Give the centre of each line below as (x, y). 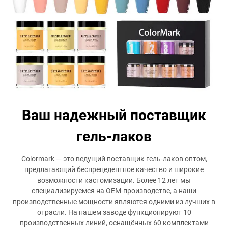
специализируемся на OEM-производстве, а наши (114, 191)
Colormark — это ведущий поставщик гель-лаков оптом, (114, 159)
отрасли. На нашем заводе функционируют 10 (114, 212)
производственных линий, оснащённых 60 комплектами (114, 223)
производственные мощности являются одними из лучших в (114, 202)
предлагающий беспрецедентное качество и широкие (114, 169)
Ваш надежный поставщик (114, 115)
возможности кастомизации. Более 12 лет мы (114, 180)
